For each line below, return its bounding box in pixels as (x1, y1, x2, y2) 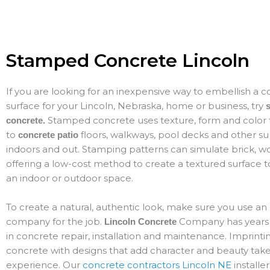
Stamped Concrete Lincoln (6, 49, 250, 72)
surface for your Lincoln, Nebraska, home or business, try (6, 100, 266, 112)
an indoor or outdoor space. (6, 172, 133, 184)
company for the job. (6, 216, 104, 228)
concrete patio (18, 130, 81, 140)
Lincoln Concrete (104, 216, 177, 227)
